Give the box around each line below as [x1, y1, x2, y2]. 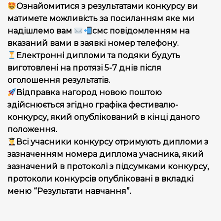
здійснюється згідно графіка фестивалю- [7, 100, 178, 110]
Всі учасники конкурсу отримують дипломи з [16, 137, 209, 147]
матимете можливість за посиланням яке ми [7, 13, 194, 24]
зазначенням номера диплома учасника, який [7, 149, 204, 159]
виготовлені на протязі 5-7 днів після [7, 63, 161, 73]
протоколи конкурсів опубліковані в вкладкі [7, 174, 193, 184]
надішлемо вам [7, 26, 74, 36]
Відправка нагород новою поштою [16, 87, 162, 98]
